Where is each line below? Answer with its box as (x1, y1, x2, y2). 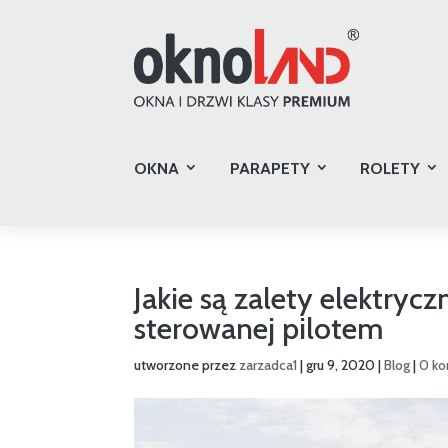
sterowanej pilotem (134, 309, 384, 347)
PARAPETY (229, 158, 310, 178)
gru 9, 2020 (306, 355, 376, 374)
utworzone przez (134, 355, 240, 374)
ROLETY (359, 158, 420, 178)
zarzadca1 (239, 355, 298, 374)
